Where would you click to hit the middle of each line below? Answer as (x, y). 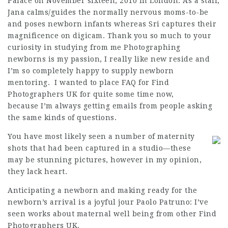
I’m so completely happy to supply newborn (91, 71)
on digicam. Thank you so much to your (135, 36)
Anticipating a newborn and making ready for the (103, 190)
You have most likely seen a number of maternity (101, 136)
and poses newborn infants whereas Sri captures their (112, 24)
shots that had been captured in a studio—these (99, 148)
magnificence (33, 36)
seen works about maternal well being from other (103, 214)
